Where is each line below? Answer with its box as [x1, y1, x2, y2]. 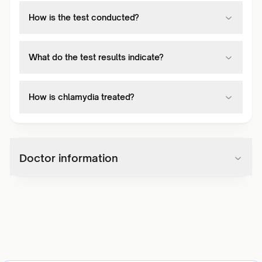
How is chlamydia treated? [29, 92, 135, 102]
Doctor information [19, 151, 118, 164]
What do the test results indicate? [29, 52, 164, 62]
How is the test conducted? [29, 12, 139, 22]
